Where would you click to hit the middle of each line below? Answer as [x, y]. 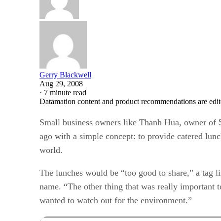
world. [51, 150]
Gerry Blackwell [65, 74]
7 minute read [65, 92]
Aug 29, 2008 [61, 83]
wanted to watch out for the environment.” [116, 200]
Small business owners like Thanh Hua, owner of [129, 122]
